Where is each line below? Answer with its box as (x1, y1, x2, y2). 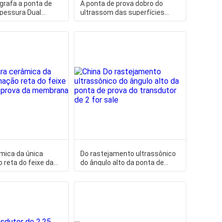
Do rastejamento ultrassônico (80, 150, 176, 158)
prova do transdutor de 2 (80, 167, 159, 175)
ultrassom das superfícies (80, 8, 165, 16)
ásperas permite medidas (80, 17, 163, 25)
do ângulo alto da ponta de (80, 159, 164, 166)
